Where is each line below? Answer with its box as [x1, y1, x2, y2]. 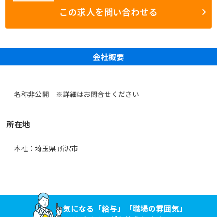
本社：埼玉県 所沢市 [14, 143, 78, 153]
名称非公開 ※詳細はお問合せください [14, 89, 139, 99]
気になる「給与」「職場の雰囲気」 [62, 202, 187, 214]
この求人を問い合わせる [59, 5, 158, 18]
